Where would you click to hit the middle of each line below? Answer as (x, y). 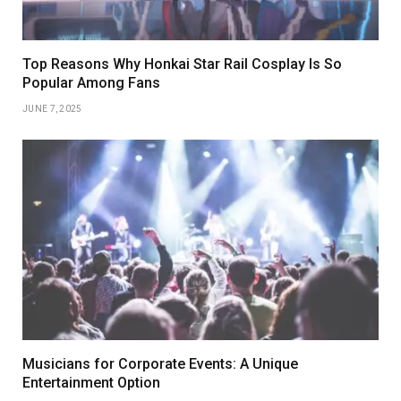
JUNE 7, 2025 (52, 109)
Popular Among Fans (91, 83)
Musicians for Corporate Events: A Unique (160, 364)
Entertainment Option (91, 383)
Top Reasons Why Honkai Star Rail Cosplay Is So (182, 64)
